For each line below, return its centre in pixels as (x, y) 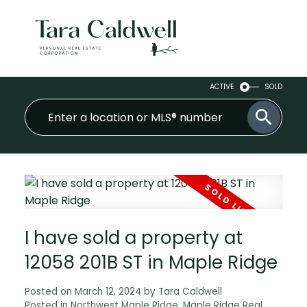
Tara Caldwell (190, 292)
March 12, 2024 (108, 292)
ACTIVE (222, 87)
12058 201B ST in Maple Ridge (151, 262)
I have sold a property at (133, 238)
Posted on (49, 292)
